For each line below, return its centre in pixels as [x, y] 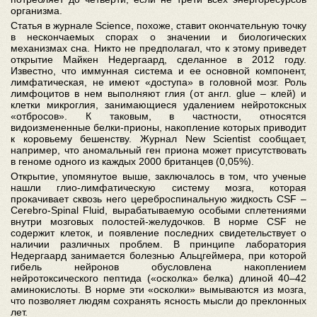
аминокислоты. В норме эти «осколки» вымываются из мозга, [158, 290]
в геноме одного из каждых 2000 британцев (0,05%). [132, 162]
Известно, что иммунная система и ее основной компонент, [158, 71]
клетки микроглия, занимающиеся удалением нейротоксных [158, 105]
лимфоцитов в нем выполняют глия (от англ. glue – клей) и [158, 94]
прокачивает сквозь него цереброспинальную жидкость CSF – [158, 199]
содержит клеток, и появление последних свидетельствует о [158, 233]
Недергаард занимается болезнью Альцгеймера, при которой [158, 256]
